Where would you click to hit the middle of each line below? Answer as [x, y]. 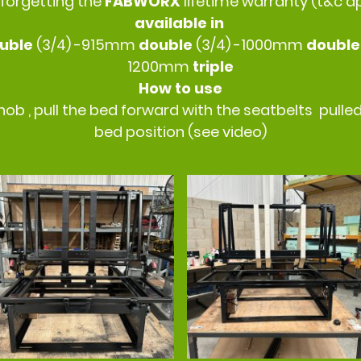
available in [180, 23]
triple [213, 67]
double [167, 45]
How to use [180, 89]
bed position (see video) [180, 132]
